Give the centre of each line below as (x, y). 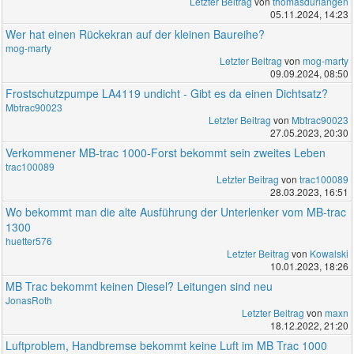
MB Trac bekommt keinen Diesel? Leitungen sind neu (139, 286)
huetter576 (29, 241)
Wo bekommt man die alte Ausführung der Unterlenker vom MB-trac (176, 212)
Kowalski (329, 254)
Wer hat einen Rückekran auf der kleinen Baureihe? (136, 34)
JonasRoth (29, 300)
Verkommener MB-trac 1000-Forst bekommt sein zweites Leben (166, 153)
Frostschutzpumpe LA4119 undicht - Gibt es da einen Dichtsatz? (167, 94)
